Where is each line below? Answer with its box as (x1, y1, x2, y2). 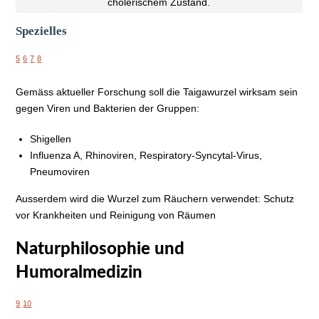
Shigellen (30, 132, 72, 145)
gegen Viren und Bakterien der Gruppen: (16, 102, 200, 114)
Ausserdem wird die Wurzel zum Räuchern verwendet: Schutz (16, 192, 295, 204)
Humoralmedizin (16, 263, 143, 281)
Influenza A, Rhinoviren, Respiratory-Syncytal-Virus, (30, 149, 263, 161)
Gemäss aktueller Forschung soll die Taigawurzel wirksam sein (16, 85, 298, 98)
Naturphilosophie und (16, 240, 185, 258)
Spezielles (16, 23, 68, 38)
